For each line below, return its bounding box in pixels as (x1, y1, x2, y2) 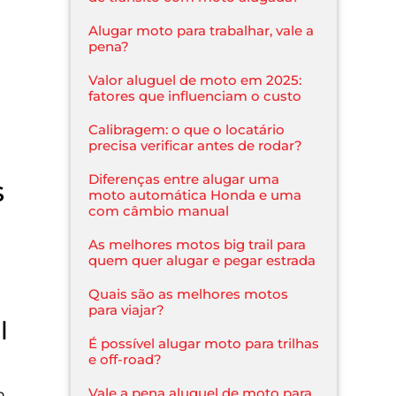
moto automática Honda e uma (88, 186, 302, 203)
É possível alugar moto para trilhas (88, 334, 320, 352)
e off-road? (88, 350, 163, 368)
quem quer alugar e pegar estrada (88, 251, 316, 269)
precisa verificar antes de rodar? (88, 136, 303, 154)
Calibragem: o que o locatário (88, 120, 286, 138)
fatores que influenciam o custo (88, 87, 302, 104)
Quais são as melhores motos (88, 285, 289, 302)
